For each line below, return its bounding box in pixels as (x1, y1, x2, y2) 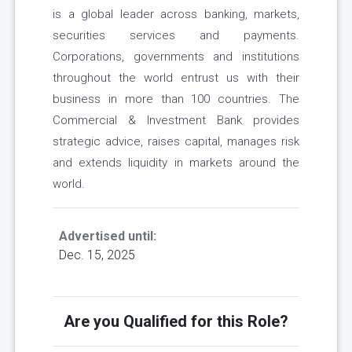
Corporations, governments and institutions (53, 49, 299, 64)
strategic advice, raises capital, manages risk (53, 134, 299, 149)
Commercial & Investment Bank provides (53, 113, 299, 128)
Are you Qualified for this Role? (64, 312, 288, 332)
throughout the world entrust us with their (53, 71, 299, 86)
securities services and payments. (53, 28, 299, 43)
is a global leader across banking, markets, (53, 7, 299, 22)
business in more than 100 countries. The (53, 92, 299, 107)
